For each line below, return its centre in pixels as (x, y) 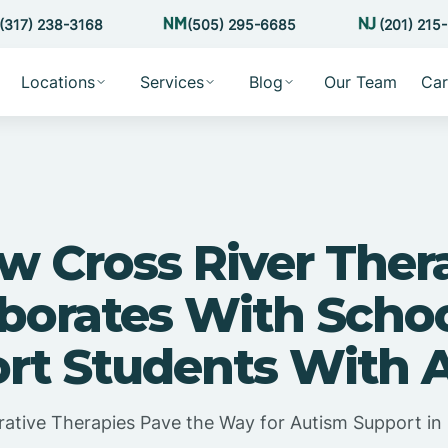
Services (171, 82)
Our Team (360, 82)
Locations (57, 82)
